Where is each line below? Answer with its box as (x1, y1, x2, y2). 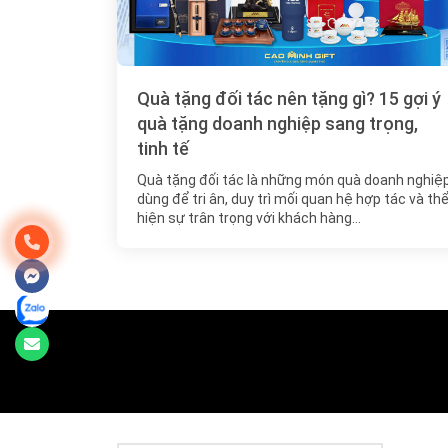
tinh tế (137, 138, 189, 160)
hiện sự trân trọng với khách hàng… (137, 210, 361, 227)
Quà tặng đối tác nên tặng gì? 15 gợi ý (137, 88, 441, 110)
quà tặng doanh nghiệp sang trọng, (137, 113, 418, 135)
